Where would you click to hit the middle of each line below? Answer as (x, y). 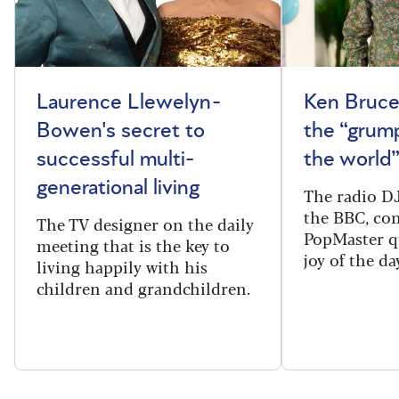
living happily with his (122, 267)
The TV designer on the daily (145, 224)
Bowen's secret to (121, 131)
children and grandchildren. (143, 288)
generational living (118, 188)
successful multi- (115, 160)
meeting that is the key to (133, 245)
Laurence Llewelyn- (129, 103)
